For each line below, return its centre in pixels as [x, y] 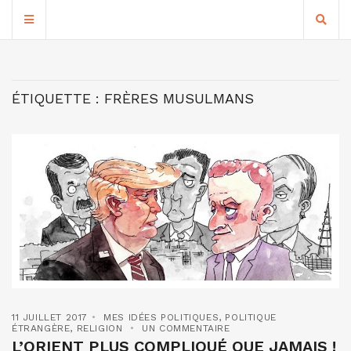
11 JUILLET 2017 [50, 318]
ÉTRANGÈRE [41, 329]
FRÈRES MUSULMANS [179, 98]
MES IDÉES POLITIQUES [161, 318]
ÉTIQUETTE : [58, 98]
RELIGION [100, 329]
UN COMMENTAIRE [186, 329]
